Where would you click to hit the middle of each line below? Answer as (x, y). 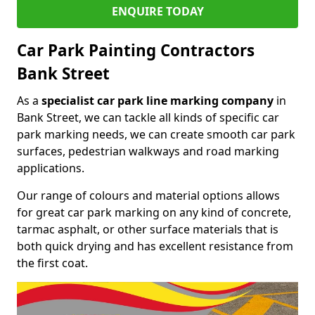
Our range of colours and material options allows (148, 195)
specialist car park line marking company (157, 100)
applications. (51, 168)
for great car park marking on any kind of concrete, (154, 212)
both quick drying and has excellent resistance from (155, 246)
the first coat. (52, 263)
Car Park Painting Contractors (136, 50)
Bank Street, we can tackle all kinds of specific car (148, 117)
